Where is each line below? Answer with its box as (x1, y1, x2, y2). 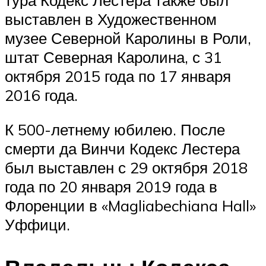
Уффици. (5, 214, 70, 234)
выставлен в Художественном (5, 9, 217, 29)
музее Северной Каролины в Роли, (5, 28, 251, 48)
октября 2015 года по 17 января (5, 66, 231, 86)
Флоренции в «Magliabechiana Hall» (5, 195, 256, 215)
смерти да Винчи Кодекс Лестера (5, 138, 240, 158)
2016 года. (5, 85, 78, 105)
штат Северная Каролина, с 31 (5, 47, 222, 67)
